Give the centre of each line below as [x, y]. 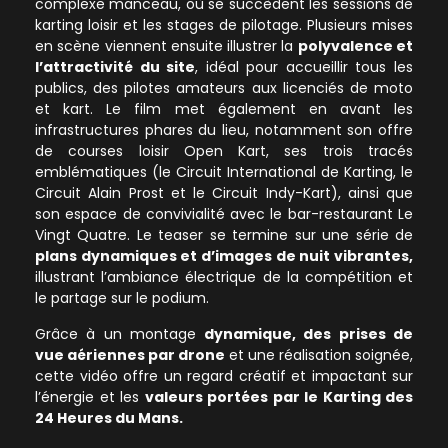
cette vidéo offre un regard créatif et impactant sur [224, 375]
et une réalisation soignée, [321, 354]
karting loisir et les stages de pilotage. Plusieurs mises [224, 25]
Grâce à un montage [120, 333]
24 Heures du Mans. [109, 417]
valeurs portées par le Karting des [278, 396]
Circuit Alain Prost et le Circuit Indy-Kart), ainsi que [224, 193]
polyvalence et [355, 46]
